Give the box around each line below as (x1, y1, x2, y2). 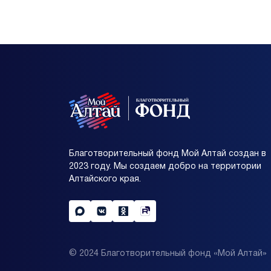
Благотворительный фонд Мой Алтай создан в (69, 150, 266, 158)
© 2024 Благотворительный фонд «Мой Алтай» (69, 250, 267, 258)
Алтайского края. (69, 175, 141, 184)
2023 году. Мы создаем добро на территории (69, 163, 261, 171)
